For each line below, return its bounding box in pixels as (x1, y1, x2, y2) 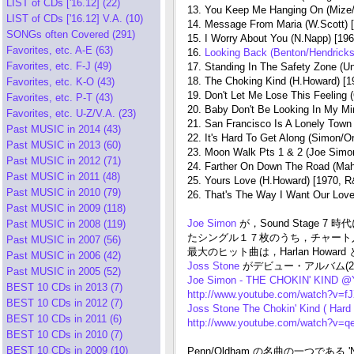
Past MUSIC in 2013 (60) (6, 139, 121, 151)
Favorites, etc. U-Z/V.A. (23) (6, 107, 136, 119)
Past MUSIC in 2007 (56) (6, 234, 121, 246)
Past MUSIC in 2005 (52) (6, 265, 121, 277)
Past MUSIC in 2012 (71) (6, 155, 121, 167)
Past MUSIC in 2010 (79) (6, 186, 121, 198)
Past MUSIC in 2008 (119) (6, 218, 126, 230)
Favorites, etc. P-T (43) (6, 92, 113, 104)
